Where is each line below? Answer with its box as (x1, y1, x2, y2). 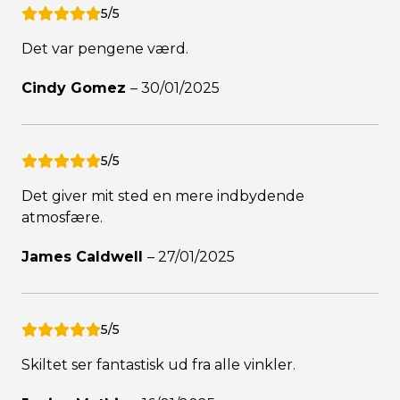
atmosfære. (21, 209, 103, 227)
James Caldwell (21, 248, 147, 266)
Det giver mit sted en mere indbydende (21, 187, 304, 205)
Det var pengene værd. (21, 40, 188, 58)
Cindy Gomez (21, 79, 130, 97)
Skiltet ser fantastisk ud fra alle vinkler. (21, 356, 296, 374)
